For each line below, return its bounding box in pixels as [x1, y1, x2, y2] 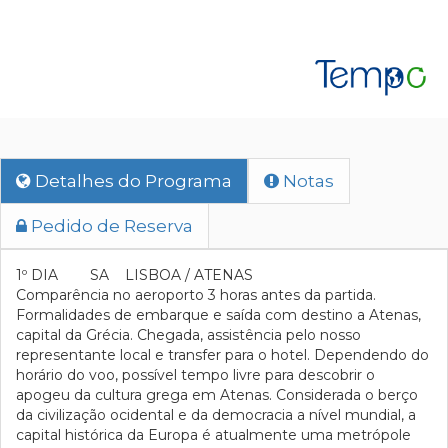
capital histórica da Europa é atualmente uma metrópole [16, 426, 411, 444]
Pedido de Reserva [27, 216, 193, 236]
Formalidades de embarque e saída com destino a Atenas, [16, 306, 421, 324]
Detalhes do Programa [31, 171, 232, 191]
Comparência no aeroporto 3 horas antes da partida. [16, 286, 376, 304]
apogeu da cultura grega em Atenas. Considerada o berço [16, 386, 418, 404]
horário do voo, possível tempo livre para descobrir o [16, 366, 375, 384]
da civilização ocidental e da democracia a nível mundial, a [16, 406, 416, 424]
